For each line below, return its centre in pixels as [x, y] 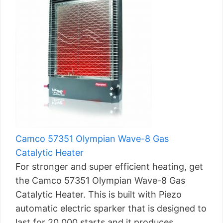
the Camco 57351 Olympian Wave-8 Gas [100, 180]
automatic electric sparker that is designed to [111, 208]
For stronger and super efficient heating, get [109, 167]
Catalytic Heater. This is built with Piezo [99, 194]
